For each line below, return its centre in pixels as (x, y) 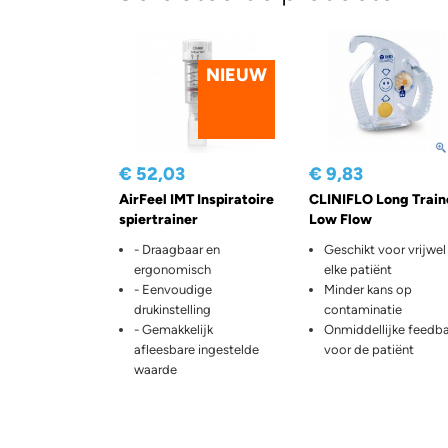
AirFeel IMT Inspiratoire (196, 200)
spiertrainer (158, 220)
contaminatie (362, 310)
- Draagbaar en (177, 250)
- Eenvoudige (173, 290)
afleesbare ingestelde (196, 350)
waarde (155, 370)
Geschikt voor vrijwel (384, 250)
